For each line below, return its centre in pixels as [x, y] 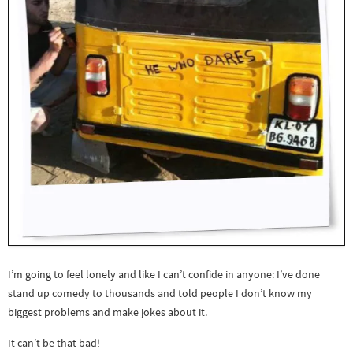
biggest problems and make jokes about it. [108, 312]
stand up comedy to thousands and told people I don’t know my [160, 294]
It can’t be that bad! [54, 342]
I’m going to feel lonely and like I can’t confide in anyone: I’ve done [164, 275]
